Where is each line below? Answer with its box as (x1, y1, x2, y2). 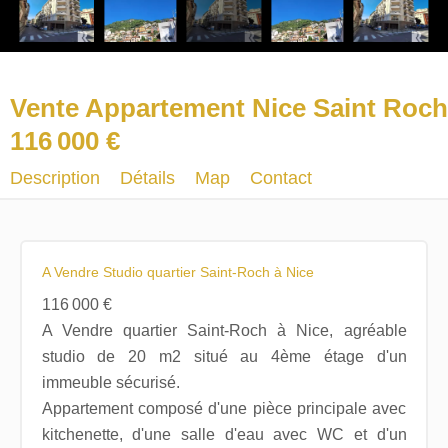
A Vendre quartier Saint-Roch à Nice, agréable (41, 321, 407, 339)
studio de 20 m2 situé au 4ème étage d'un (41, 347, 407, 365)
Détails (120, 168, 175, 188)
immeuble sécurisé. (41, 373, 180, 391)
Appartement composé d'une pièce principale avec (41, 399, 407, 417)
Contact (250, 168, 312, 188)
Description (10, 168, 100, 188)
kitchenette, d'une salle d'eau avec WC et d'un (41, 425, 407, 443)
